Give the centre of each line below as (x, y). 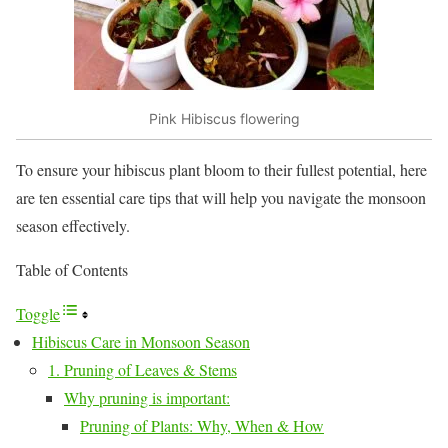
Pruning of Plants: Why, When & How (202, 426)
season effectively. (73, 226)
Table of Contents (72, 270)
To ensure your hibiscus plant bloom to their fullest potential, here (221, 170)
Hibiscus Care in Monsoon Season (141, 342)
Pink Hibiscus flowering (224, 118)
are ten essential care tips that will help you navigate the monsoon (221, 198)
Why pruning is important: (147, 398)
